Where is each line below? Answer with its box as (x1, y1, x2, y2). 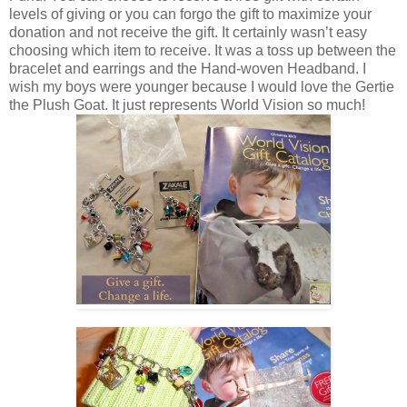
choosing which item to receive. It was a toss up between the (9, 43, 396, 59)
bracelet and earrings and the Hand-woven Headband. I (9, 61, 366, 77)
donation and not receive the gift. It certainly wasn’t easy (9, 25, 367, 41)
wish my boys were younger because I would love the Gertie (9, 79, 394, 95)
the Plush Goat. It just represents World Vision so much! (9, 97, 365, 114)
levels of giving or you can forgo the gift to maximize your (9, 6, 372, 23)
